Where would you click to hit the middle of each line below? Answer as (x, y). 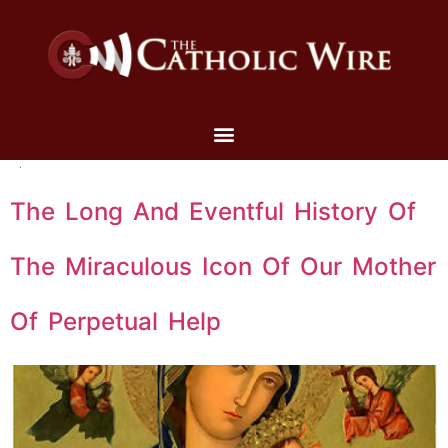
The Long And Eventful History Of (213, 211)
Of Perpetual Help (115, 321)
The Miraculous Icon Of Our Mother (223, 266)
